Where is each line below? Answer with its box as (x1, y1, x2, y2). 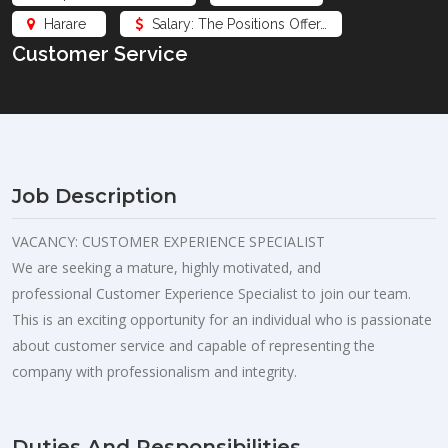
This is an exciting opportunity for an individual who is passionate (12, 309, 432, 329)
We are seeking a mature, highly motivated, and (12, 257, 321, 277)
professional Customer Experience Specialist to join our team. (12, 283, 411, 303)
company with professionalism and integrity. (12, 361, 297, 381)
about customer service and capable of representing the (12, 335, 375, 355)
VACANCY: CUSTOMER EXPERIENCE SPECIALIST (12, 231, 325, 251)
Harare (44, 15, 86, 32)
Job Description (12, 183, 177, 208)
